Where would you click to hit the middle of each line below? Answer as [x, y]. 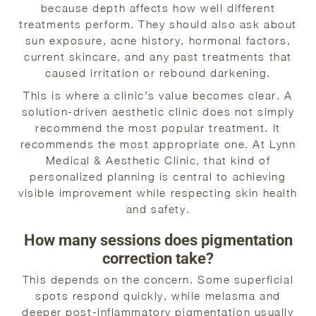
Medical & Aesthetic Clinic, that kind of [158, 160]
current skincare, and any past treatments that [158, 57]
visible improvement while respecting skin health [158, 192]
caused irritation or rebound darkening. [158, 73]
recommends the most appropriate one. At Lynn [158, 144]
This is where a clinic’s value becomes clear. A [158, 95]
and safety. [158, 208]
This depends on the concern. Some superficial [158, 279]
